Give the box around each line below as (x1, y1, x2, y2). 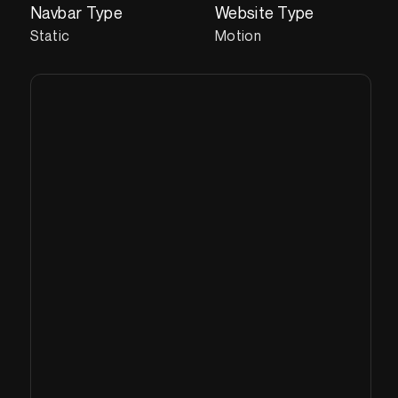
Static (29, 26, 70, 44)
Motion (215, 26, 261, 44)
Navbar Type (29, 2, 123, 22)
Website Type (215, 2, 314, 22)
